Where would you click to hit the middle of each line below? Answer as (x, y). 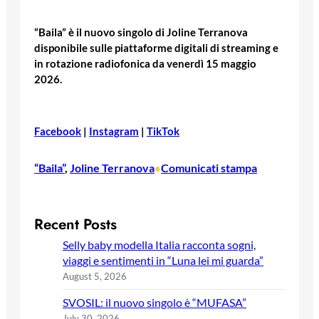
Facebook (58, 131)
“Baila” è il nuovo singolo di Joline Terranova (141, 32)
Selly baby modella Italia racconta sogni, (159, 245)
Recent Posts (75, 224)
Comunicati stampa (209, 168)
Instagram (114, 131)
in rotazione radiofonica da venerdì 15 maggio (145, 63)
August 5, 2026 (95, 276)
